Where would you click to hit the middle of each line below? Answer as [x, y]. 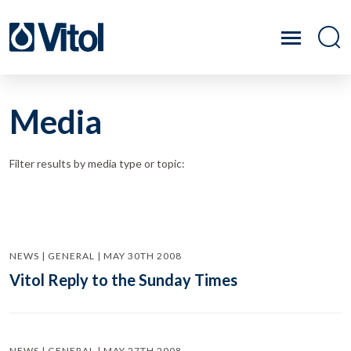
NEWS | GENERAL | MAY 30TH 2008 [96, 256]
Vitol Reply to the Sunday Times [123, 280]
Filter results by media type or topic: [97, 163]
